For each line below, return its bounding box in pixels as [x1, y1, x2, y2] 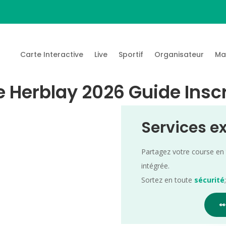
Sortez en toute [141, 175, 195, 185]
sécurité [194, 175, 225, 185]
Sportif [119, 49, 144, 60]
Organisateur [154, 49, 204, 60]
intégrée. [141, 160, 170, 171]
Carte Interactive [20, 49, 84, 60]
